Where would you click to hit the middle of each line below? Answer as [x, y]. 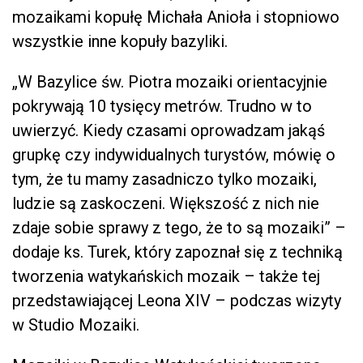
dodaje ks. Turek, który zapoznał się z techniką [177, 252]
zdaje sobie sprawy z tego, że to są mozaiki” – [179, 227]
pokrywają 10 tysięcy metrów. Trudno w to [162, 106]
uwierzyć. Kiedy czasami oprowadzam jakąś [169, 130]
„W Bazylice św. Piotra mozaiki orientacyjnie [170, 81]
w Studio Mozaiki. [76, 325]
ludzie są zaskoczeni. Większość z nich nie [166, 203]
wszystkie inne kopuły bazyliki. [120, 41]
